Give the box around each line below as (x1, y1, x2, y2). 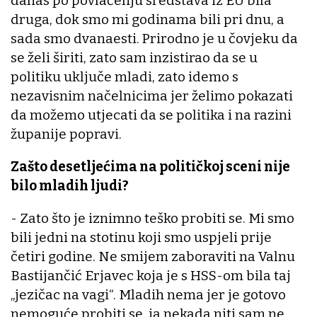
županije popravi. (11, 126, 122, 143)
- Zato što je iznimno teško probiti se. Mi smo (11, 210, 294, 227)
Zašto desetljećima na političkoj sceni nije (11, 158, 290, 175)
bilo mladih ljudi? (11, 178, 129, 195)
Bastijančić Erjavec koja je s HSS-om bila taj (11, 267, 291, 284)
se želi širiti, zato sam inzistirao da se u (11, 50, 258, 67)
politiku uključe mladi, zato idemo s (11, 69, 238, 86)
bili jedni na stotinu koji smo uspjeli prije (11, 229, 272, 246)
